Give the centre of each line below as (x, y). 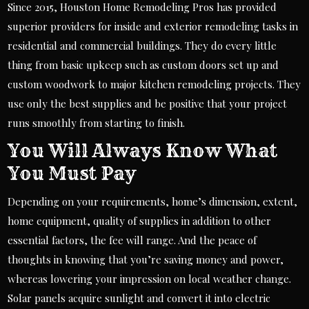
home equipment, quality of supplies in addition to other (140, 221)
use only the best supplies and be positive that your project (148, 104)
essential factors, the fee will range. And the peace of (132, 240)
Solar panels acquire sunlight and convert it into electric (139, 298)
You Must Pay (72, 174)
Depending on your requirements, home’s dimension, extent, (153, 202)
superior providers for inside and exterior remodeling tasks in (153, 27)
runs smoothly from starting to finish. (97, 123)
